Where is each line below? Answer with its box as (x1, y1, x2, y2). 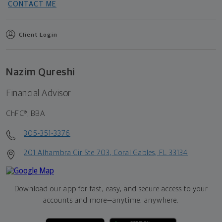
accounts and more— (43, 196, 112, 204)
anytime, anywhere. (112, 196, 179, 204)
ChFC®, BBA (6, 109, 45, 117)
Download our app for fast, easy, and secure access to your (14, 185, 208, 193)
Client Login (19, 32, 57, 38)
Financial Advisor (6, 88, 71, 98)
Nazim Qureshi (6, 66, 75, 77)
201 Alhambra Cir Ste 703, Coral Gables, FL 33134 (24, 149, 188, 157)
